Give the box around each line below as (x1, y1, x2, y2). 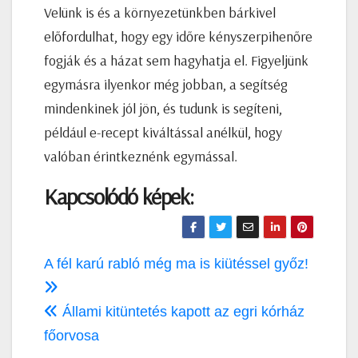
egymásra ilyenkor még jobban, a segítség (44, 74, 288, 93)
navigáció (43, 276, 127, 308)
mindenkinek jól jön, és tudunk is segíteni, (44, 98, 282, 117)
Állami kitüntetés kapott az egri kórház (58, 303, 304, 320)
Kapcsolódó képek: (44, 181, 193, 210)
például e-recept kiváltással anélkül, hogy (44, 122, 282, 141)
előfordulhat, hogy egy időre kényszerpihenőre (44, 26, 312, 46)
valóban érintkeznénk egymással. (44, 146, 237, 165)
